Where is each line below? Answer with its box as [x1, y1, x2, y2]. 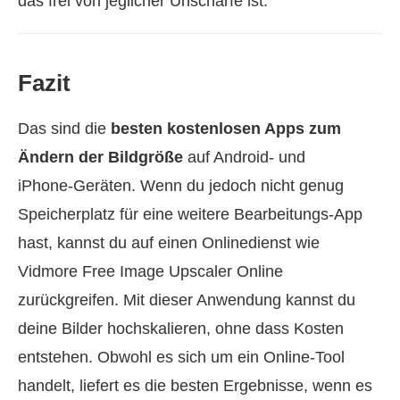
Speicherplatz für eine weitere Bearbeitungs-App [18, 205, 362, 224]
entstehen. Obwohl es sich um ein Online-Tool [18, 348, 345, 367]
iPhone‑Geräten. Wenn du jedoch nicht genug [18, 177, 344, 196]
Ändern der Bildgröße [18, 148, 183, 167]
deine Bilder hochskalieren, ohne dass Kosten [18, 320, 344, 338]
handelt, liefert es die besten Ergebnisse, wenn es [18, 377, 372, 396]
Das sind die [18, 120, 111, 138]
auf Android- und [183, 148, 305, 167]
